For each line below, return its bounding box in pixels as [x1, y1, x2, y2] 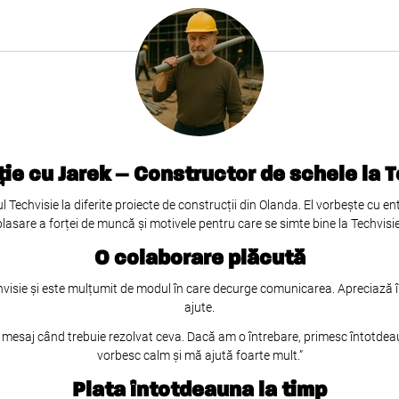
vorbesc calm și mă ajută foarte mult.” [96, 348, 303, 362]
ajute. [184, 300, 215, 314]
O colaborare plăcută [94, 248, 305, 269]
